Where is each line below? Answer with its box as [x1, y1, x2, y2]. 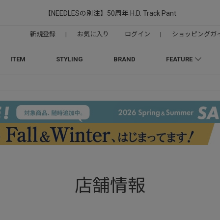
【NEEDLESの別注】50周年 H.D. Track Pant [44, 9, 176, 17]
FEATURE [165, 55, 192, 63]
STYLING [55, 55, 83, 63]
